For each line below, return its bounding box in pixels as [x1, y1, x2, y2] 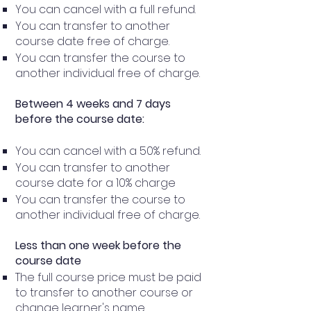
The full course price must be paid [15, 269, 201, 285]
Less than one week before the [15, 237, 181, 253]
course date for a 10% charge [15, 174, 176, 191]
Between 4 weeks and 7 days [15, 95, 171, 112]
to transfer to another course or [15, 284, 193, 301]
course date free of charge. [15, 33, 169, 49]
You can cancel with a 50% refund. [15, 142, 201, 159]
